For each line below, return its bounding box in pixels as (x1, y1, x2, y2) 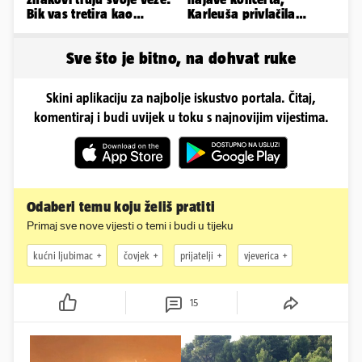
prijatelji (180, 249, 213, 262)
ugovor (27, 36, 69, 51)
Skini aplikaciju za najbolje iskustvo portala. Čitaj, (46, 90, 316, 106)
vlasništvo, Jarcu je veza (27, 21, 168, 36)
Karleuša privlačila (187, 6, 296, 22)
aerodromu (187, 36, 253, 51)
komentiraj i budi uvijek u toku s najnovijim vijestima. (33, 110, 329, 125)
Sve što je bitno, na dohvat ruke (65, 48, 297, 68)
